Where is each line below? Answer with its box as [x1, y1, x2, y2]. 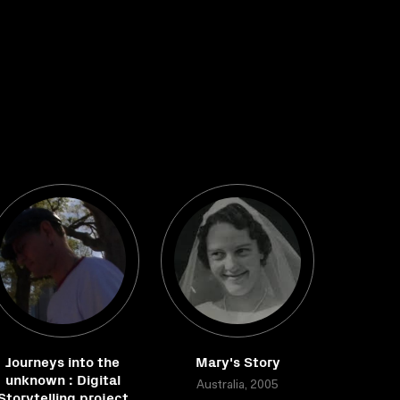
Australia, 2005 [196, 379, 279, 392]
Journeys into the [5, 351, 120, 371]
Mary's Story [195, 351, 280, 371]
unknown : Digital [4, 369, 121, 388]
